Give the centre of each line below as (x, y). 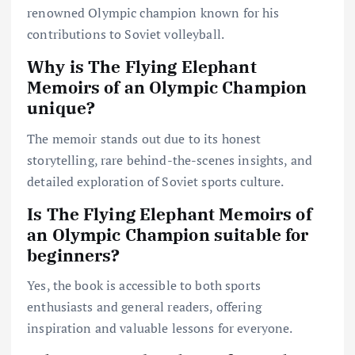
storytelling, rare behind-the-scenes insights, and (170, 160)
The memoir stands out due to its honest (144, 138)
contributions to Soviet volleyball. (126, 34)
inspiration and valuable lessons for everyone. (160, 328)
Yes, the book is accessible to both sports (144, 285)
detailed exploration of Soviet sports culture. (156, 181)
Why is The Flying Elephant (142, 67)
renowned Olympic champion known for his (153, 13)
